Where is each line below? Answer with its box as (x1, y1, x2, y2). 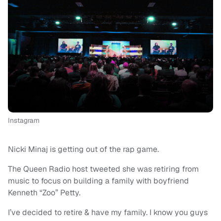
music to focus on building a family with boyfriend (8, 176, 189, 186)
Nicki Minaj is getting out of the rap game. (8, 144, 159, 155)
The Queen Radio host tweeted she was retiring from (8, 164, 199, 175)
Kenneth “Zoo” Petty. (8, 187, 80, 198)
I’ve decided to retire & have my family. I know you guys (8, 207, 208, 218)
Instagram (8, 116, 39, 125)
